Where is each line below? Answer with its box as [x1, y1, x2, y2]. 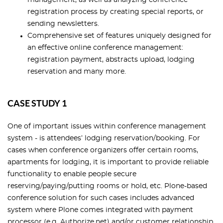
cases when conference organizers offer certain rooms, [7, 147, 198, 154]
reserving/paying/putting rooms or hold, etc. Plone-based [7, 183, 207, 190]
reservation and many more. [27, 68, 126, 76]
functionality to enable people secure [7, 171, 136, 178]
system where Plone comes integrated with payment [7, 207, 193, 214]
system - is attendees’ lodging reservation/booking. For [7, 135, 200, 142]
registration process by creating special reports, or [27, 8, 204, 16]
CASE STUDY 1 [7, 98, 67, 109]
